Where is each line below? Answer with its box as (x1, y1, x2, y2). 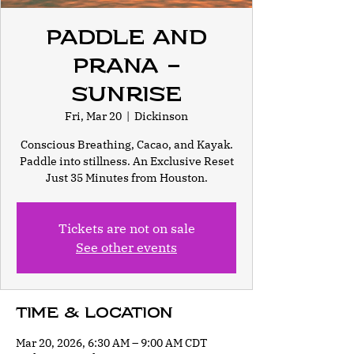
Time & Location (16, 303, 173, 323)
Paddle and (46, 23, 207, 52)
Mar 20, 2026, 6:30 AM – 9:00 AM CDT (16, 336, 207, 350)
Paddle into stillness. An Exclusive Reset (19, 154, 234, 168)
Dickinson (134, 109, 188, 123)
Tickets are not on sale (58, 220, 195, 236)
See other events (76, 239, 177, 255)
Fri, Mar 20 (65, 109, 122, 123)
